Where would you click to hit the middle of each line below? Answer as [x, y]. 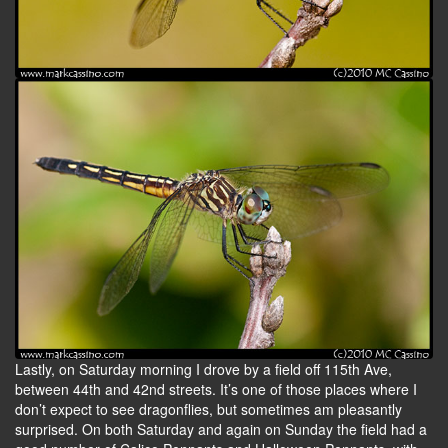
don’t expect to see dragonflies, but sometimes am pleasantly [208, 409]
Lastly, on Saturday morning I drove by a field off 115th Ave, [203, 369]
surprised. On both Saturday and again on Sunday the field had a [221, 429]
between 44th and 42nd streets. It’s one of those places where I [216, 389]
